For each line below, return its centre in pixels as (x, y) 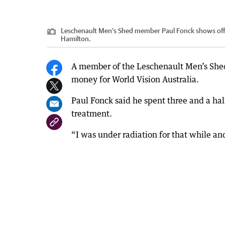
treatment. (92, 114)
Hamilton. (76, 39)
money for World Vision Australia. (135, 80)
